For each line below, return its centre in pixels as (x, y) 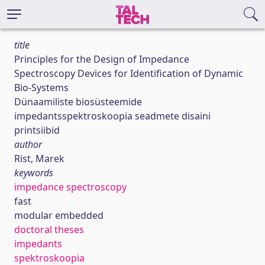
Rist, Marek (39, 159)
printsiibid (37, 130)
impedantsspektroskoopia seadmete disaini (112, 116)
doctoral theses (49, 230)
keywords (34, 173)
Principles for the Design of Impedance (102, 59)
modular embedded (59, 215)
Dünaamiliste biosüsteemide (78, 102)
